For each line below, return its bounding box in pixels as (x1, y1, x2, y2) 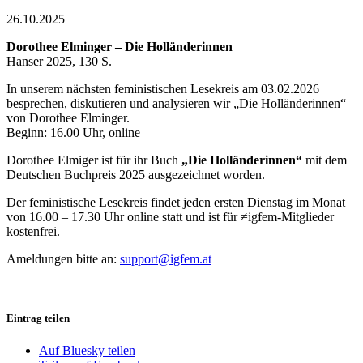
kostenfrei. (6, 224, 60, 239)
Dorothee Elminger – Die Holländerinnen (6, 40, 233, 54)
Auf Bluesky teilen (39, 343, 135, 357)
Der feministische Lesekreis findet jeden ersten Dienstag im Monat (6, 195, 345, 210)
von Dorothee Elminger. (6, 111, 130, 126)
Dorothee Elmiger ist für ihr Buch (6, 153, 181, 168)
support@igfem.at (120, 252, 211, 267)
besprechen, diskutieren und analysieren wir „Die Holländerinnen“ (6, 96, 346, 111)
